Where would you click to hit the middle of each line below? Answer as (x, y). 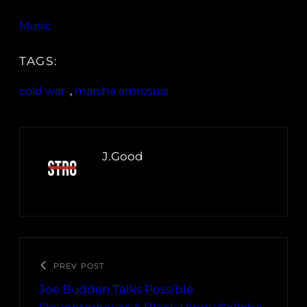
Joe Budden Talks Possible (116, 290)
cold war (42, 91)
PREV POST (79, 266)
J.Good (123, 157)
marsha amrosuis (122, 91)
